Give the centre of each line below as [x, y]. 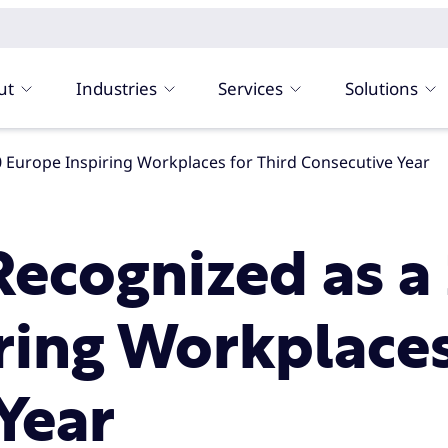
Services [251, 88]
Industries [116, 88]
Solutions [382, 88]
